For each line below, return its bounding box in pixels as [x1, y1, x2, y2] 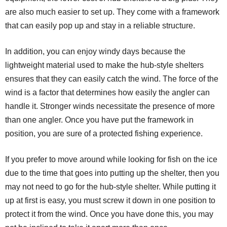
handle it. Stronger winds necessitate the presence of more [5, 101, 215, 110]
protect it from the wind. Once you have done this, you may [5, 209, 213, 218]
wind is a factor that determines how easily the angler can [5, 88, 210, 97]
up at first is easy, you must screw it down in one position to [5, 196, 215, 205]
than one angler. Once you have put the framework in [5, 115, 194, 124]
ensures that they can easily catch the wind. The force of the [5, 74, 218, 83]
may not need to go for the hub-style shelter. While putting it [5, 182, 216, 191]
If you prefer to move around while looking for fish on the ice [5, 155, 217, 164]
